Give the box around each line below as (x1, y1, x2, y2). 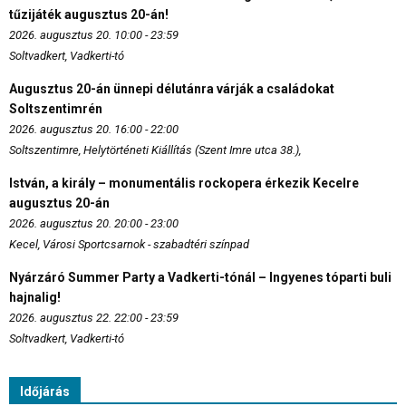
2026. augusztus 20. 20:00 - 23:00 (9, 217, 179, 231)
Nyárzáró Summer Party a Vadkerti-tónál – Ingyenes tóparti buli (9, 270, 391, 285)
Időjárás (20, 384, 70, 400)
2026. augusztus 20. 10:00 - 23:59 (9, 28, 179, 43)
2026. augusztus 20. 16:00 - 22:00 (9, 122, 179, 137)
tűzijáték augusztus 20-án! (9, 7, 169, 23)
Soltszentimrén (9, 101, 102, 117)
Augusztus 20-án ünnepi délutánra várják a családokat (9, 82, 334, 97)
